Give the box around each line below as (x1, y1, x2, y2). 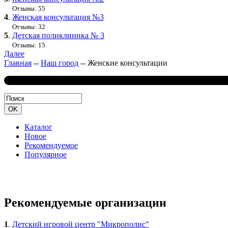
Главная (4, 59, 32, 68)
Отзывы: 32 (12, 23, 45, 31)
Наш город (41, 59, 78, 68)
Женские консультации (88, 59, 167, 68)
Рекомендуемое (24, 141, 78, 150)
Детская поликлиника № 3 (12, 31, 104, 40)
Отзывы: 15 (12, 41, 45, 49)
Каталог (24, 123, 52, 132)
